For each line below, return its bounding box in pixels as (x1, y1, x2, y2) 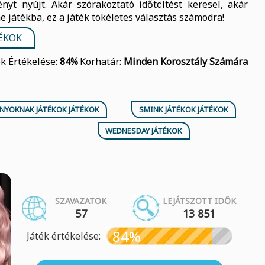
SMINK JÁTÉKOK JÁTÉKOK (138, 104, 228, 115)
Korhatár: (79, 55, 124, 68)
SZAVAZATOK (55, 195, 106, 206)
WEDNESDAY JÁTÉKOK (105, 125, 182, 136)
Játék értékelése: (27, 230, 101, 243)
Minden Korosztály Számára (123, 55, 248, 68)
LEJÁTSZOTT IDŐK (162, 195, 236, 206)
